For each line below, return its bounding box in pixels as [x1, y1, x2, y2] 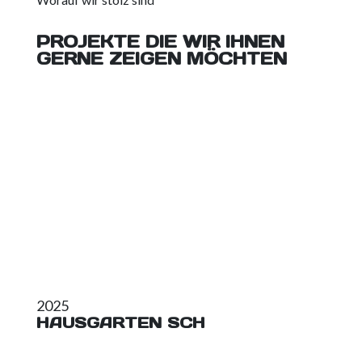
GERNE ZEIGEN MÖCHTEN [36, 48, 287, 70]
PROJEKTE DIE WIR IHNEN [36, 31, 284, 53]
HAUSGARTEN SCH [36, 312, 205, 332]
